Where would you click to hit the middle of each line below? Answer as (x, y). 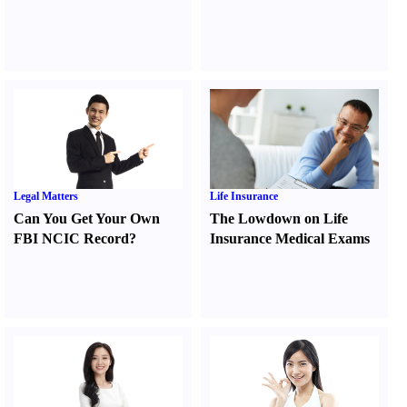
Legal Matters (46, 196)
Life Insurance (244, 196)
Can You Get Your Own (87, 218)
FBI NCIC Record (71, 238)
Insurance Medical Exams (290, 238)
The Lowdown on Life (279, 218)
